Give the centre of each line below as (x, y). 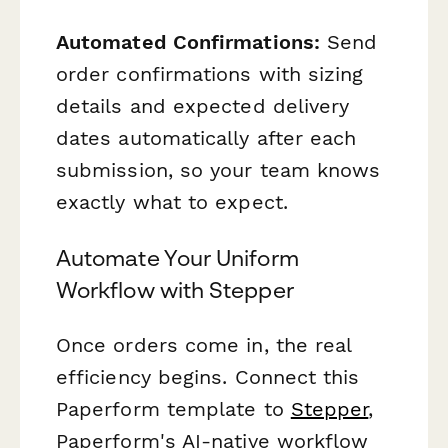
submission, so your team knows (218, 170)
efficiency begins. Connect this (208, 376)
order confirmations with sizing (210, 74)
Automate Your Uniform (177, 257)
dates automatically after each (206, 138)
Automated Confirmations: (188, 42)
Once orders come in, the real (204, 344)
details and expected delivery (203, 106)
